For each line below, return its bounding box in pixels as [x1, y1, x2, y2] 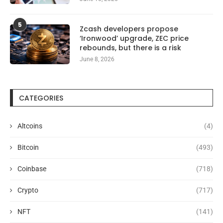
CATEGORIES [19, 93, 63, 103]
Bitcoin [17, 143, 39, 151]
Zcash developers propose [80, 23, 178, 34]
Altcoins [17, 121, 42, 130]
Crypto [17, 186, 38, 194]
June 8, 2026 [80, 55, 114, 63]
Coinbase [17, 164, 46, 173]
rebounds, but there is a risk [80, 42, 181, 53]
